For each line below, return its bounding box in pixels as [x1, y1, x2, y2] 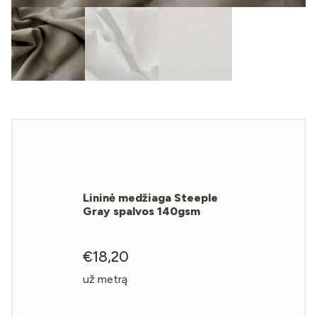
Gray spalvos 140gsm [83, 204, 201, 218]
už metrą [83, 272, 128, 287]
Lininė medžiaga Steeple [83, 190, 219, 204]
